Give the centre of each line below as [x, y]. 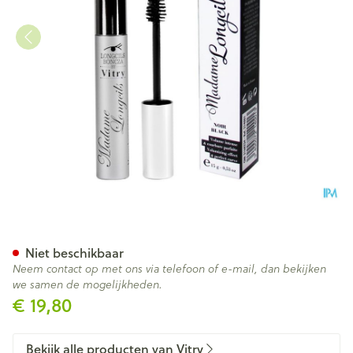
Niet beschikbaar [74, 253]
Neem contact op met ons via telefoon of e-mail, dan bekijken [169, 269]
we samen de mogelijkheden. [87, 284]
